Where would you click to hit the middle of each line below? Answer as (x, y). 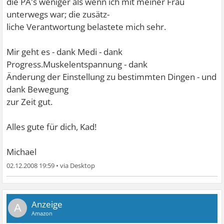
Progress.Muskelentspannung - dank (77, 64)
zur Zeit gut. (30, 102)
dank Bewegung (38, 89)
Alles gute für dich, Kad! (52, 127)
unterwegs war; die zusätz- (58, 14)
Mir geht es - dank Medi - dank (65, 52)
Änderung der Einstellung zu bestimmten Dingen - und (112, 77)
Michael (22, 152)
